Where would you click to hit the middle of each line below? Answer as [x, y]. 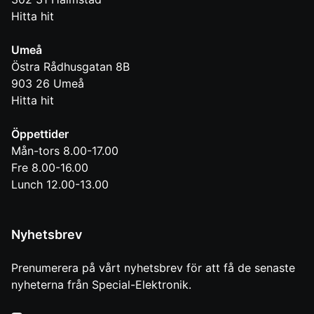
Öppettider [40, 134]
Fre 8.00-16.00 [50, 168]
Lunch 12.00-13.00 [60, 185]
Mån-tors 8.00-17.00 [65, 151]
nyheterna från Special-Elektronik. [101, 285]
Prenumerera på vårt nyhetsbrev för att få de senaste [153, 268]
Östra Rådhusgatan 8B [70, 67]
